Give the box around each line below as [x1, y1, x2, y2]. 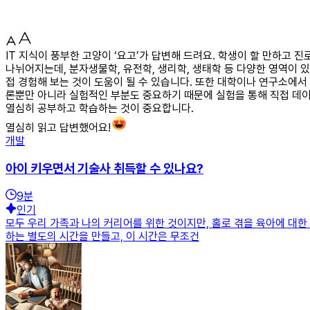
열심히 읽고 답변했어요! [6, 120, 111, 134]
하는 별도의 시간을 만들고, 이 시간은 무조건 [6, 230, 199, 244]
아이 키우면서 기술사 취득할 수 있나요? [6, 160, 203, 176]
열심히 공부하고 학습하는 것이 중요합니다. [6, 101, 194, 115]
